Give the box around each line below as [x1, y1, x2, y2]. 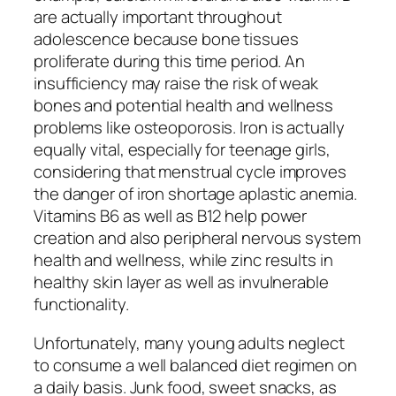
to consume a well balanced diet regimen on [34, 353, 357, 377]
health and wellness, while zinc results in [34, 248, 333, 272]
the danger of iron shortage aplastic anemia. [34, 182, 357, 206]
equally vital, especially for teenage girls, [34, 138, 331, 162]
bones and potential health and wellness [34, 94, 334, 118]
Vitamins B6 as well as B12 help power [34, 204, 308, 228]
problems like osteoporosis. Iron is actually [34, 116, 345, 140]
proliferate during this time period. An [34, 49, 306, 73]
